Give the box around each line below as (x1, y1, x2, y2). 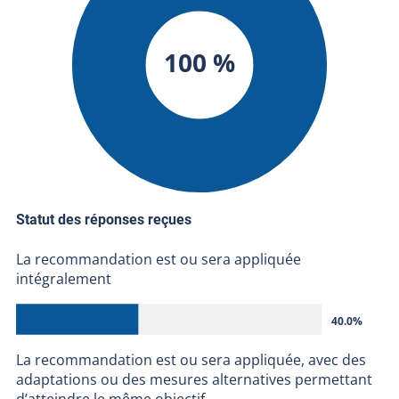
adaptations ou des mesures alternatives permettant (15, 369, 372, 389)
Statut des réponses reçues (15, 211, 195, 229)
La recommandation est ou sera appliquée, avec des (15, 349, 366, 370)
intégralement (15, 268, 111, 289)
